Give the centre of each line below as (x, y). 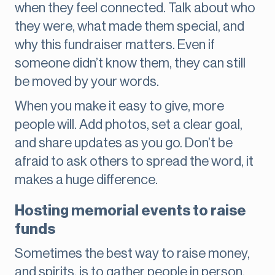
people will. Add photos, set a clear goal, (129, 125)
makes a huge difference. (86, 180)
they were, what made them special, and (130, 27)
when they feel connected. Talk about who (135, 8)
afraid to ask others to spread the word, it (134, 162)
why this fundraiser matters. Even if (115, 45)
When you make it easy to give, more (119, 107)
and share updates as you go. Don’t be (124, 143)
